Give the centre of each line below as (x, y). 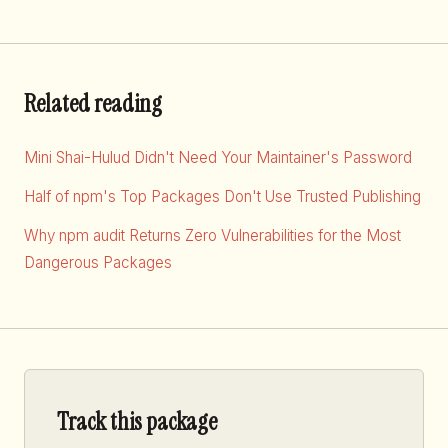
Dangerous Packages (98, 262)
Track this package (137, 421)
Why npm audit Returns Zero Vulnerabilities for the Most (212, 235)
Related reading (93, 103)
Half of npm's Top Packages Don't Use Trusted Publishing (222, 196)
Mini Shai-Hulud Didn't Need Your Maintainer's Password (218, 157)
